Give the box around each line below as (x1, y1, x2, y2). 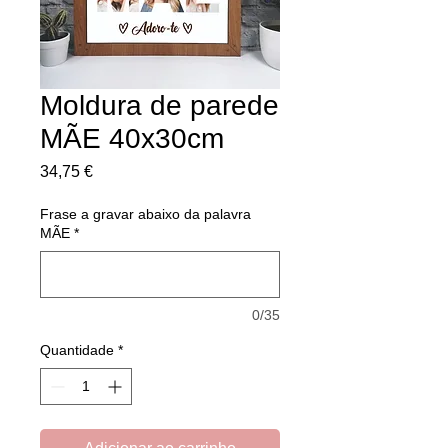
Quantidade (40, 341, 114, 358)
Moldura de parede (40, 89, 279, 121)
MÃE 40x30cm (40, 122, 224, 154)
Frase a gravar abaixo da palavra (40, 205, 251, 222)
